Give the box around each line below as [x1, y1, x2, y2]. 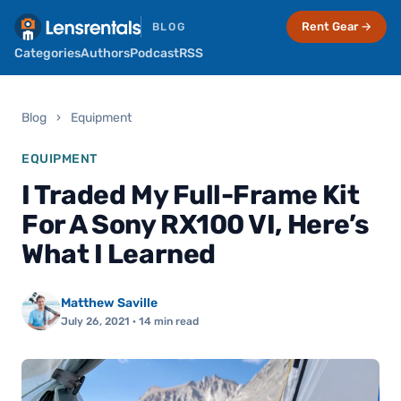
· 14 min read [130, 315, 199, 328]
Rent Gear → [302, 20, 371, 33]
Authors [81, 46, 130, 61]
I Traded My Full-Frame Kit [21, 179, 360, 211]
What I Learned [21, 238, 216, 270]
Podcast [130, 46, 179, 61]
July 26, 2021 [61, 315, 130, 328]
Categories [14, 46, 81, 61]
